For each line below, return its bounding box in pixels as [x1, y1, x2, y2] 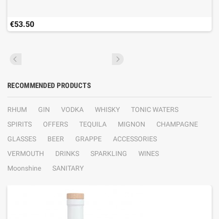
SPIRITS [7, 120, 32, 128]
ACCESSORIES [113, 135, 157, 143]
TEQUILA [79, 120, 107, 128]
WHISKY [95, 106, 120, 113]
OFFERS [43, 120, 68, 128]
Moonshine [7, 164, 41, 172]
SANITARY [52, 164, 84, 172]
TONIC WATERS [131, 106, 178, 113]
